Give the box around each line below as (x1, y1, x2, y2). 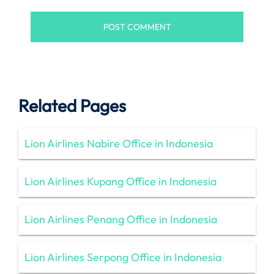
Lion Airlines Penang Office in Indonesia (24, 212, 217, 226)
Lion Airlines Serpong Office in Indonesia (24, 250, 221, 264)
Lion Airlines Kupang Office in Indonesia (24, 174, 217, 188)
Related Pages (18, 94, 126, 116)
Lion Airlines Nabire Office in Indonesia (24, 136, 213, 150)
